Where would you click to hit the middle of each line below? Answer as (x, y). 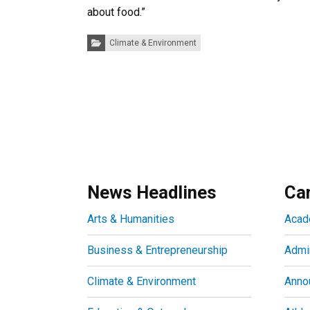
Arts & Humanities (131, 219)
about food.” (116, 12)
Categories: (109, 38)
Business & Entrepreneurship (157, 250)
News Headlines (152, 192)
